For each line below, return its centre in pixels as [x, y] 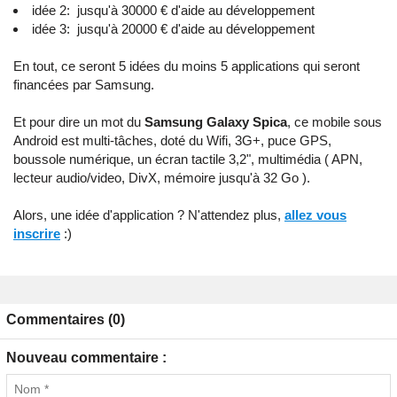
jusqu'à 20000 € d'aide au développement [194, 28]
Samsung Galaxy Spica [216, 121]
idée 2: [53, 10]
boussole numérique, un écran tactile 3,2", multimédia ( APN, [188, 159]
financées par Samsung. [84, 84]
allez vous [315, 214]
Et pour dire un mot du [79, 121]
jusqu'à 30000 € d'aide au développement [194, 10]
